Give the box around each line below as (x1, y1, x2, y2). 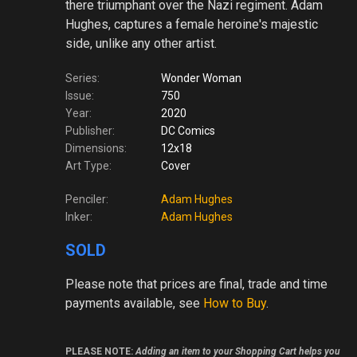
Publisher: (65, 124, 115, 137)
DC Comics (160, 124, 215, 137)
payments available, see (65, 296, 203, 311)
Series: (65, 72, 100, 84)
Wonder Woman (160, 72, 241, 84)
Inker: (65, 210, 92, 223)
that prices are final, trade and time (132, 277, 328, 292)
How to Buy (202, 296, 266, 311)
